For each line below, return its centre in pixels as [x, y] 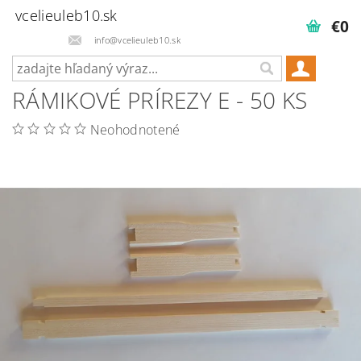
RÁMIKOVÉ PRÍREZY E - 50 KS [160, 100]
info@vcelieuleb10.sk [137, 39]
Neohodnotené [135, 129]
